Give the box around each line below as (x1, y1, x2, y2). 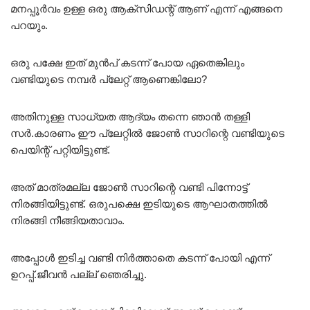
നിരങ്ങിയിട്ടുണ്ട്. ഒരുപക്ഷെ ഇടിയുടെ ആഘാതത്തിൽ (10, 197, 268, 210)
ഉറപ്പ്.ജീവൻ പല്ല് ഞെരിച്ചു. (10, 268, 147, 280)
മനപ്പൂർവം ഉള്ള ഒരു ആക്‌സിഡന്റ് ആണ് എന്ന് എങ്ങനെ (10, 2, 282, 15)
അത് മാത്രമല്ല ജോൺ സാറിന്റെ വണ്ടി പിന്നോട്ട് (10, 181, 248, 193)
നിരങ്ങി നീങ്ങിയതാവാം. (10, 214, 125, 226)
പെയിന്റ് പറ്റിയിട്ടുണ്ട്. (10, 143, 110, 156)
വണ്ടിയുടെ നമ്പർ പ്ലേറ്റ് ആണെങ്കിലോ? (10, 73, 207, 85)
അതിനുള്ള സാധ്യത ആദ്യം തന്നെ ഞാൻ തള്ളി (10, 110, 250, 122)
